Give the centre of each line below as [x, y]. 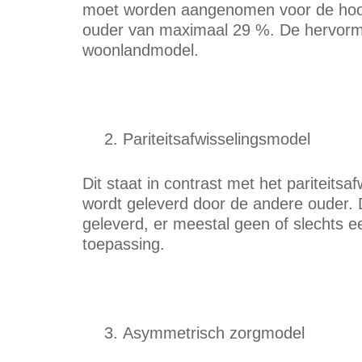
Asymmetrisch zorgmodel [214, 333]
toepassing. [124, 244]
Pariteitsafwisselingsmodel [217, 139]
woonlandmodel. [141, 50]
